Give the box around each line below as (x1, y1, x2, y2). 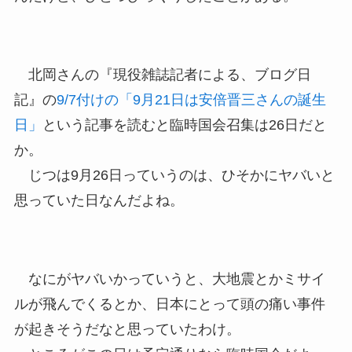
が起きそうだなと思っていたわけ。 (13, 321, 240, 338)
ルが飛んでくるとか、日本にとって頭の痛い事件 (13, 296, 325, 313)
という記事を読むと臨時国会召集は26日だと (42, 117, 327, 134)
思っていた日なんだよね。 (13, 192, 184, 209)
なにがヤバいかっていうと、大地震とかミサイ (13, 271, 325, 288)
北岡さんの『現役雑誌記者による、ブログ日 (13, 67, 311, 83)
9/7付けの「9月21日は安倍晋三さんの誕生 (56, 92, 326, 108)
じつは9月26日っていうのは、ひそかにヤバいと (13, 167, 335, 184)
